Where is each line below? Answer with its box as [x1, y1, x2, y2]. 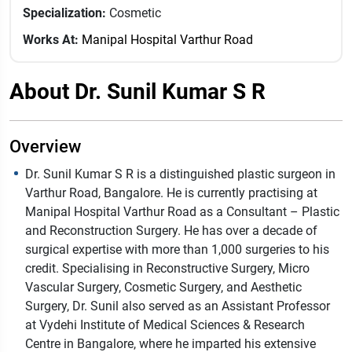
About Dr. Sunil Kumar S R [9, 79, 266, 105]
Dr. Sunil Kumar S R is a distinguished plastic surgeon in [25, 167, 335, 182]
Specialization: [23, 5, 106, 21]
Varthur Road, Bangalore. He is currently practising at [25, 185, 317, 201]
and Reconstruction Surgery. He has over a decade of [25, 223, 317, 239]
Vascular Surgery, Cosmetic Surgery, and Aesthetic [25, 280, 302, 295]
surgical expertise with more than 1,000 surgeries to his [25, 242, 329, 258]
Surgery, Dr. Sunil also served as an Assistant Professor [25, 299, 330, 314]
